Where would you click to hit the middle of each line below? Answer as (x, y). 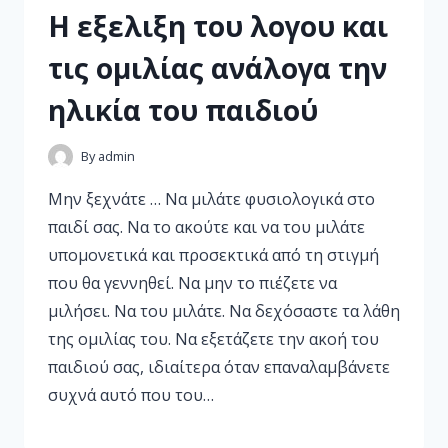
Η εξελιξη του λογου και (218, 26)
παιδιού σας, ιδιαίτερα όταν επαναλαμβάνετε (219, 366)
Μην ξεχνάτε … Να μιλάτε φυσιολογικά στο (211, 198)
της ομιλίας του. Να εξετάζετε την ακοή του (213, 338)
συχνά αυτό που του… (131, 394)
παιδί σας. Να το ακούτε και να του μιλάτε (206, 226)
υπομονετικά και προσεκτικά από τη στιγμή (213, 254)
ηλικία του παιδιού (183, 110)
